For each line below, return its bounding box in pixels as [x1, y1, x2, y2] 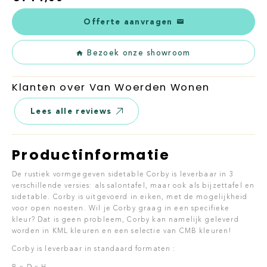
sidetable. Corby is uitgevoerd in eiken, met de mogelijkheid [12, 193, 248, 201]
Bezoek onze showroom [87, 49, 191, 57]
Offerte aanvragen [83, 16, 173, 26]
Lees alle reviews [30, 105, 112, 116]
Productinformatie [12, 144, 170, 164]
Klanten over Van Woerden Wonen [12, 80, 210, 94]
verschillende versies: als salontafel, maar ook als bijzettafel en [12, 182, 255, 190]
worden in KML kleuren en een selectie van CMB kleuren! [12, 227, 232, 235]
